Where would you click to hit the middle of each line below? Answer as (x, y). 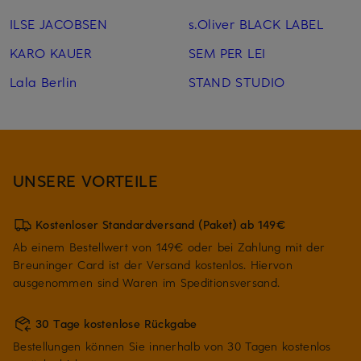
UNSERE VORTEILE (86, 180)
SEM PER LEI (227, 52)
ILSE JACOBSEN (59, 23)
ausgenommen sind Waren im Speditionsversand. (147, 282)
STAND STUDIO (237, 81)
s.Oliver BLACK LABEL (255, 23)
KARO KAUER (51, 52)
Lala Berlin (44, 81)
